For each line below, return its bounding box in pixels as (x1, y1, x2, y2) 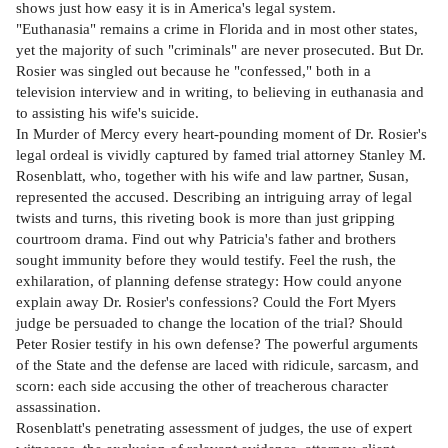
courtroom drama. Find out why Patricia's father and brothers (16, 229, 396, 247)
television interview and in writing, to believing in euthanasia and (16, 82, 424, 100)
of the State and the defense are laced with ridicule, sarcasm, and (16, 355, 419, 373)
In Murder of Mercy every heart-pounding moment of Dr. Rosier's (16, 124, 427, 142)
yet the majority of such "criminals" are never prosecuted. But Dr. (16, 40, 424, 58)
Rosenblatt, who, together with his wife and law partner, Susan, (16, 166, 409, 184)
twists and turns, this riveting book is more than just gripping (16, 208, 395, 226)
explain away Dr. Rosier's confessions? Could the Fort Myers (16, 292, 396, 310)
